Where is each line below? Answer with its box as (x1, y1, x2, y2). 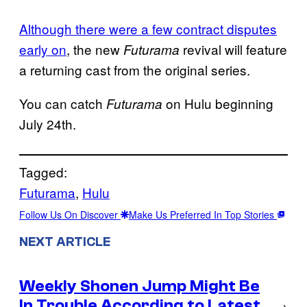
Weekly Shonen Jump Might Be (19, 276, 260, 295)
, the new (66, 40, 123, 59)
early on (19, 40, 66, 59)
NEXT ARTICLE (19, 234, 110, 249)
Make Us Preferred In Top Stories (129, 208, 277, 222)
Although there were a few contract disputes (19, 19, 277, 38)
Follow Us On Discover (19, 208, 121, 222)
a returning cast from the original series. (19, 60, 250, 79)
